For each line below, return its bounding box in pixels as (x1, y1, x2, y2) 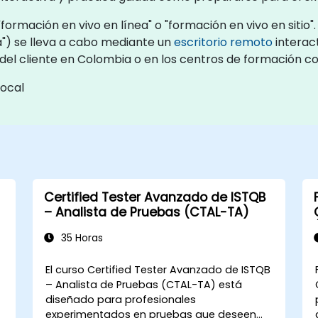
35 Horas (57, 231, 103, 245)
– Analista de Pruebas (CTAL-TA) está (45, 278, 243, 292)
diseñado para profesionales (45, 292, 197, 307)
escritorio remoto (174, 34, 273, 50)
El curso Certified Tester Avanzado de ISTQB (45, 263, 271, 277)
